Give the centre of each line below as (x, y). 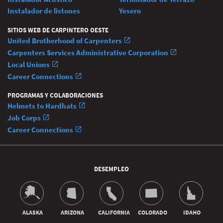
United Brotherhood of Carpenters (65, 40)
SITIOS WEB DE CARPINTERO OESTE (58, 30)
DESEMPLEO (111, 169)
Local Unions (29, 64)
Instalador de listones (44, 11)
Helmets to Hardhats (43, 106)
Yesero (130, 11)
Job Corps (25, 117)
